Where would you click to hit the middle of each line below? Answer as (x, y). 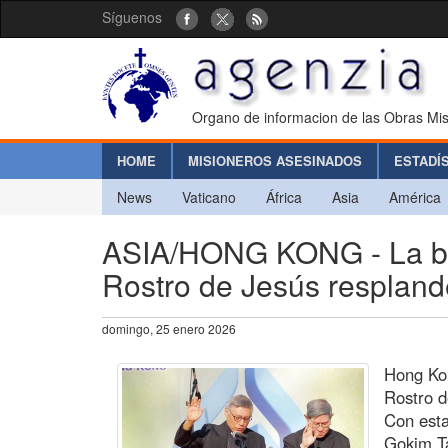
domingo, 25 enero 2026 (169, 328)
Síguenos (132, 17)
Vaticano (209, 196)
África (284, 196)
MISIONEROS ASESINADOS (275, 160)
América (415, 196)
